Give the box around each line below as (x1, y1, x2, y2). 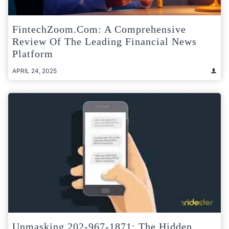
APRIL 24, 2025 (12, 66, 57, 75)
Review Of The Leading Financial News (12, 35, 197, 47)
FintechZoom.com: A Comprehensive (12, 23, 186, 35)
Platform (12, 48, 53, 59)
